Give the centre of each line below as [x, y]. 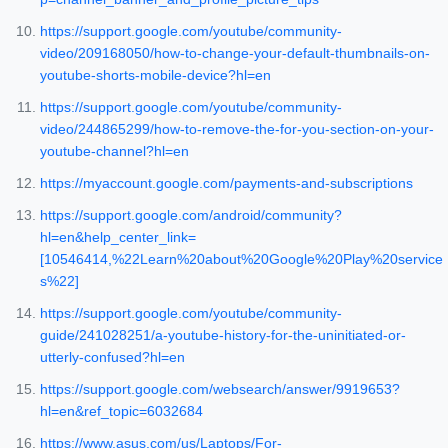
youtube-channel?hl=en [114, 151]
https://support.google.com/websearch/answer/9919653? [220, 389]
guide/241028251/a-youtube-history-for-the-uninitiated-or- [223, 335]
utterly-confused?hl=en [112, 357]
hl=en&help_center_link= [118, 237]
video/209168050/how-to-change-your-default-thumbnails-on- [235, 53]
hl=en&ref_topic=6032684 [121, 411]
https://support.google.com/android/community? [191, 215]
